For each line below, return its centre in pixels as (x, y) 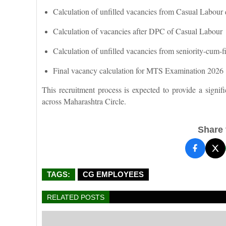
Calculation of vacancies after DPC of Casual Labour (138, 31)
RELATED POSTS (76, 197)
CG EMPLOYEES (113, 174)
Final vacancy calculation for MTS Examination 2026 (138, 70)
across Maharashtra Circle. (84, 101)
